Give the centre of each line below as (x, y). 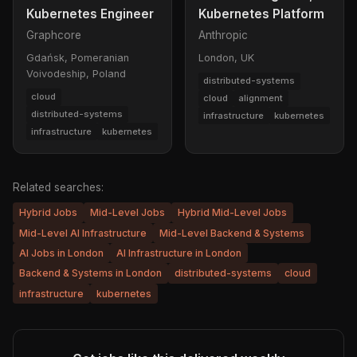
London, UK (226, 57)
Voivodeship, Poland (76, 73)
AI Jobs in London (61, 253)
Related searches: (58, 188)
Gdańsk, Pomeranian (78, 57)
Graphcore (54, 35)
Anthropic (223, 35)
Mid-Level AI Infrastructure (83, 233)
